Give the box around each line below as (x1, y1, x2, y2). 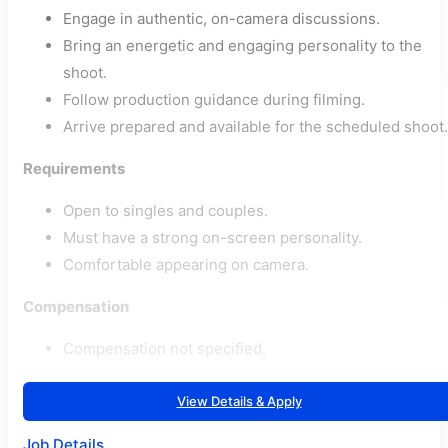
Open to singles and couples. (63, 201, 268, 220)
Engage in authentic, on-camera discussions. (63, 9, 380, 28)
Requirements (23, 159, 125, 178)
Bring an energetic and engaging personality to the (63, 36, 422, 55)
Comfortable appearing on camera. (63, 255, 309, 274)
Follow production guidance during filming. (63, 90, 365, 109)
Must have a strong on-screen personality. (63, 228, 362, 247)
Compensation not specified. (63, 339, 266, 358)
